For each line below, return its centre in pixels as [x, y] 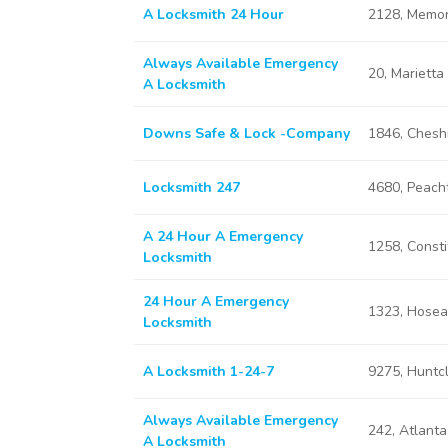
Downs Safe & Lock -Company [246, 133]
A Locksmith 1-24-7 [208, 371]
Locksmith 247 [191, 187]
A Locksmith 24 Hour [213, 14]
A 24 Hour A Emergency [222, 236]
